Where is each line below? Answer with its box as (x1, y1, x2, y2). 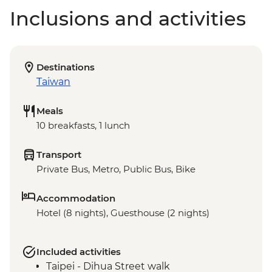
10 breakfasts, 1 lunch (36, 120, 130, 132)
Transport (36, 149, 81, 161)
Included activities (36, 246, 121, 258)
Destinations (36, 61, 95, 73)
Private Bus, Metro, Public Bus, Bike (36, 163, 195, 175)
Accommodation (36, 192, 115, 205)
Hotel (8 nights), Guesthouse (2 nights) (36, 207, 209, 219)
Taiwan (36, 76, 70, 88)
